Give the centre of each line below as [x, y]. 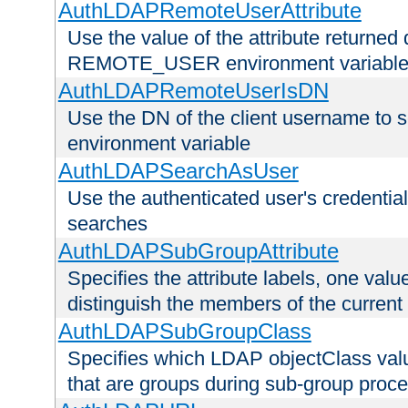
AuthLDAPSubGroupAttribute [198, 251]
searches [107, 224]
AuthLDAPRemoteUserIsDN [193, 91]
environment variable [159, 144]
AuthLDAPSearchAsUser [178, 171]
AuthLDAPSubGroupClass [184, 331]
